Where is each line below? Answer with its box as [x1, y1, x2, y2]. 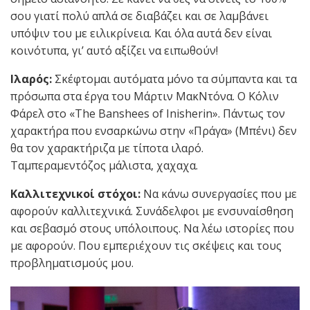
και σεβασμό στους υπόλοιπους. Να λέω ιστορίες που [10, 220, 294, 236]
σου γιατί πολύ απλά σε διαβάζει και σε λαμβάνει [10, 8, 268, 24]
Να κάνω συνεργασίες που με [143, 185, 297, 201]
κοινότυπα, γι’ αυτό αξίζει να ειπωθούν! [10, 42, 218, 58]
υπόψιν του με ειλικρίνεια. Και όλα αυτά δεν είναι [10, 25, 272, 41]
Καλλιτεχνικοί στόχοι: [10, 185, 143, 201]
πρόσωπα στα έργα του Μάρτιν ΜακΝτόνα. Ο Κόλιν [10, 88, 279, 104]
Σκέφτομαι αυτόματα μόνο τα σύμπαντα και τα [55, 71, 297, 86]
